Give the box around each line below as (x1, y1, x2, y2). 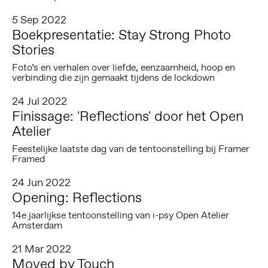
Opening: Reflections (11, 188, 142, 207)
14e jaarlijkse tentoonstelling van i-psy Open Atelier (11, 208, 229, 221)
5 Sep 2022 (11, 13, 66, 28)
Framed (11, 152, 45, 165)
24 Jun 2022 (11, 175, 71, 190)
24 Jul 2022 (11, 94, 67, 109)
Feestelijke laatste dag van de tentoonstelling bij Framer (11, 142, 249, 155)
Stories (11, 40, 54, 59)
